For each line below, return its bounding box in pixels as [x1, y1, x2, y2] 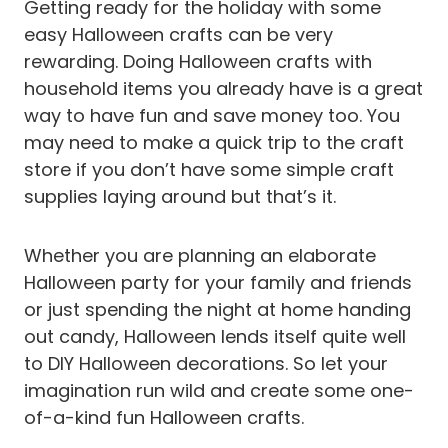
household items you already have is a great [24, 75, 423, 101]
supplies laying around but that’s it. [24, 183, 336, 209]
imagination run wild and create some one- [24, 377, 414, 403]
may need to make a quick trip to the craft [24, 129, 404, 155]
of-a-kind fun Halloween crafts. [24, 404, 304, 430]
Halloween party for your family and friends [24, 269, 412, 295]
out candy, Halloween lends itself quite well [24, 323, 406, 349]
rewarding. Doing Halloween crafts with [24, 48, 372, 74]
